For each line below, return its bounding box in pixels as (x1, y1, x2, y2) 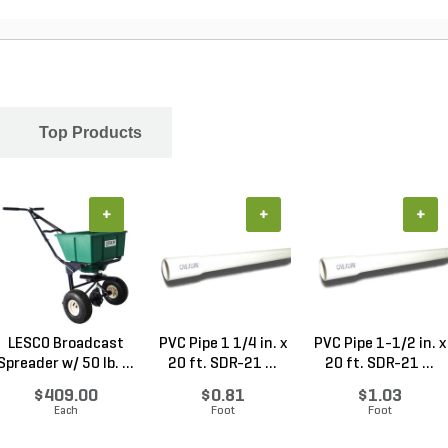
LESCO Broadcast (7, 336, 124, 352)
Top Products (39, 124, 142, 141)
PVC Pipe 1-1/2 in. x (313, 336, 446, 352)
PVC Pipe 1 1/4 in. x (158, 336, 287, 352)
